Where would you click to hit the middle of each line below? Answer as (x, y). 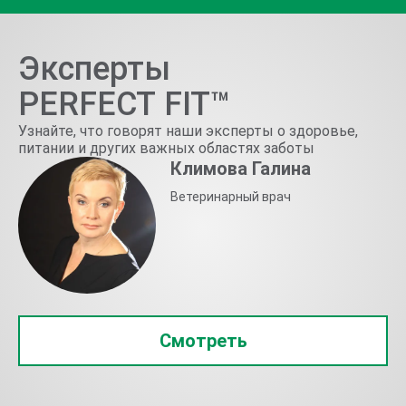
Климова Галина (240, 169)
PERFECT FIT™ (125, 104)
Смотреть (203, 341)
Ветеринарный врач (230, 197)
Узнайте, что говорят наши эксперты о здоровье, (188, 131)
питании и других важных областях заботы (166, 148)
